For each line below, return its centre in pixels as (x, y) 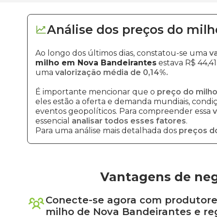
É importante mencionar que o (96, 92)
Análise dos (83, 30)
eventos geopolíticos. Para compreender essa (124, 111)
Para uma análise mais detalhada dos (107, 131)
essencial (54, 121)
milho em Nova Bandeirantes (96, 63)
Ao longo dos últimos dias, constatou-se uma (122, 53)
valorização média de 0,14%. (112, 72)
